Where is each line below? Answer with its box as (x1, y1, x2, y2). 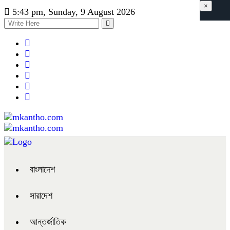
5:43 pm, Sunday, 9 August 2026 (10, 7, 135, 17)
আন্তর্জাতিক (30, 217, 66, 227)
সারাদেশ (30, 190, 52, 201)
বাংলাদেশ (30, 164, 55, 175)
